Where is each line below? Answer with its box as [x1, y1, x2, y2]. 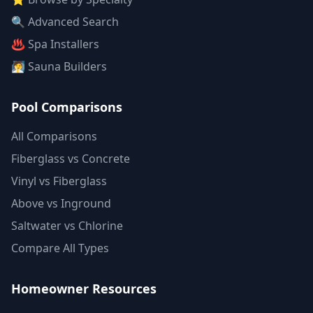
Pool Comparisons [11, 99, 122, 115]
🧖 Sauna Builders [11, 59, 107, 74]
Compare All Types [11, 240, 109, 256]
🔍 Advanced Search [11, 14, 119, 29]
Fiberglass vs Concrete [11, 151, 130, 166]
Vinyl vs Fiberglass [11, 173, 107, 189]
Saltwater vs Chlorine [11, 218, 123, 233]
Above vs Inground [11, 196, 111, 211]
